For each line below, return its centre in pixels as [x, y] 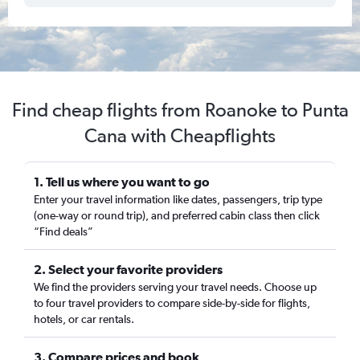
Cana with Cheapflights [180, 135]
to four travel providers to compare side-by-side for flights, [172, 303]
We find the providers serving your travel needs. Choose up [175, 287]
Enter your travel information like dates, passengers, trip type [178, 199]
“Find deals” [63, 231]
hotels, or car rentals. [84, 319]
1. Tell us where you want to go [122, 182]
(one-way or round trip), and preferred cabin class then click [177, 215]
